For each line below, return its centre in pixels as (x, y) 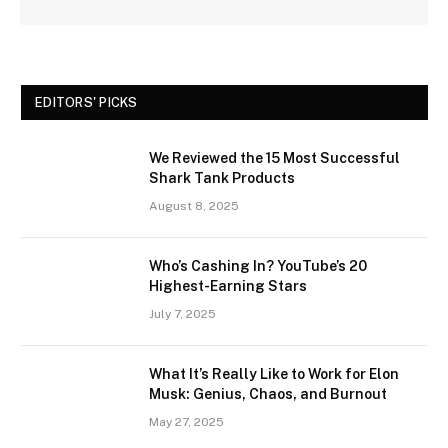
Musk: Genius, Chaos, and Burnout (268, 393)
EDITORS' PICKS (86, 102)
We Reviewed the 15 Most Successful (274, 157)
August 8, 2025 (194, 205)
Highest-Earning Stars (228, 285)
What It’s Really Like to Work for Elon (274, 373)
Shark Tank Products (222, 177)
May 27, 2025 (186, 421)
